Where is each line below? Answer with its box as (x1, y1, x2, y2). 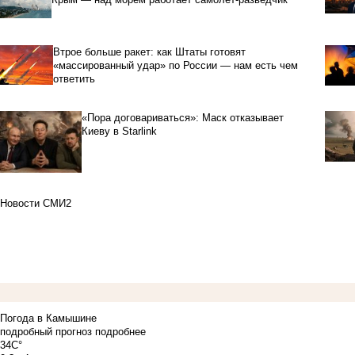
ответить (52, 72, 95, 85)
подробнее (95, 325, 146, 338)
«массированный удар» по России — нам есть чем (52, 59, 298, 71)
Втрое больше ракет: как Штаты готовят (52, 45, 246, 58)
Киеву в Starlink (81, 124, 157, 137)
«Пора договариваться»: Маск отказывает (81, 111, 284, 124)
